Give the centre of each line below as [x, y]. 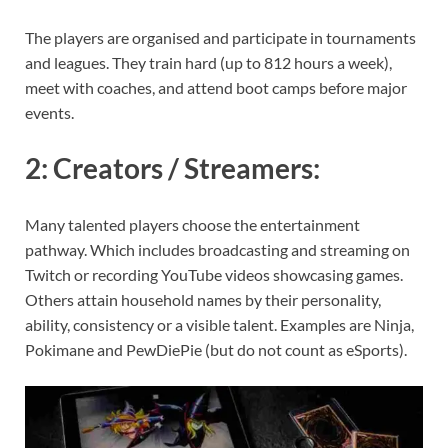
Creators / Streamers [183, 168]
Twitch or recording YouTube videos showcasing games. [214, 274]
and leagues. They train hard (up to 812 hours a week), [208, 63]
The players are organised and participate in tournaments [220, 38]
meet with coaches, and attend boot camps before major [216, 88]
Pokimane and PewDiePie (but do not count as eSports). [216, 349]
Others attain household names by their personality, [203, 299]
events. [49, 113]
